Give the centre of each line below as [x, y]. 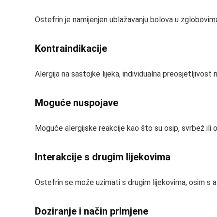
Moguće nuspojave [77, 103]
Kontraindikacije [71, 48]
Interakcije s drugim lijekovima [103, 157]
